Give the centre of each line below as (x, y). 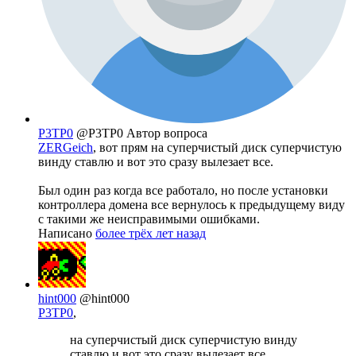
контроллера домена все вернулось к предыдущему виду (192, 205)
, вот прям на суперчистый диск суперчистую (217, 148)
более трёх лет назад (151, 234)
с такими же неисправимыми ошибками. (149, 219)
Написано (67, 234)
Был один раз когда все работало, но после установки (183, 191)
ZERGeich (66, 148)
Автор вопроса (167, 133)
